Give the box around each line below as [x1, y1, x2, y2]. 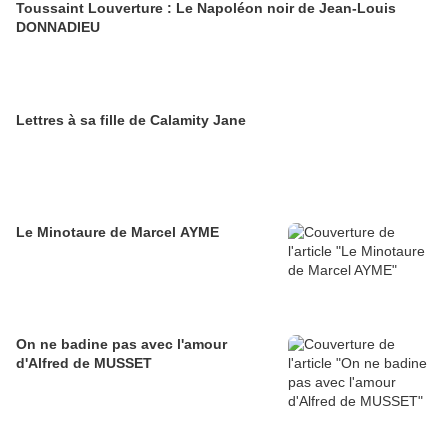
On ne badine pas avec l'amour [16, 336, 227, 353]
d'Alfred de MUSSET [16, 355, 152, 372]
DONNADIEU [16, 19, 100, 36]
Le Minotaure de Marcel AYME [16, 224, 219, 241]
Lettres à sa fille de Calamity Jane [16, 112, 246, 129]
